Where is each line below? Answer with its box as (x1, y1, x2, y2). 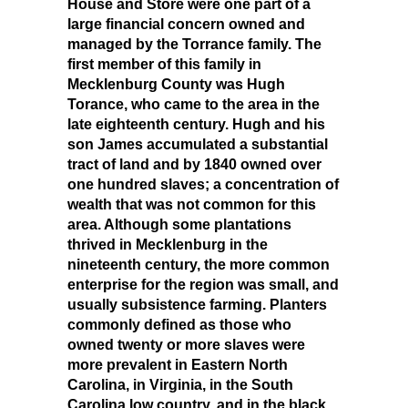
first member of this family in (67, 56, 261, 72)
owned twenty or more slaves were (67, 336, 305, 352)
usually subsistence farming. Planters (67, 296, 327, 312)
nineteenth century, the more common (67, 256, 330, 272)
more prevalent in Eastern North (67, 356, 288, 372)
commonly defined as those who (67, 316, 291, 332)
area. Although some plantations (67, 216, 291, 232)
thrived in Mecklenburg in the (67, 236, 268, 252)
